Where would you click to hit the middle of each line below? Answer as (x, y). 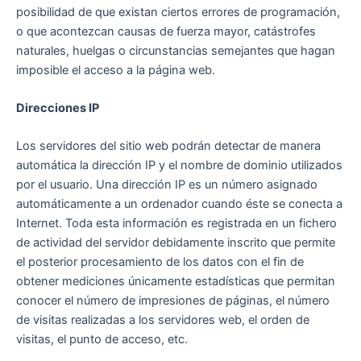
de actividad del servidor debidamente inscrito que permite (176, 243)
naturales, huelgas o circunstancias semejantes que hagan (176, 50)
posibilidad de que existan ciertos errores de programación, (178, 12)
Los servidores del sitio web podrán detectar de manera (168, 146)
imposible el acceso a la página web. (116, 70)
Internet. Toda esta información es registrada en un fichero (176, 224)
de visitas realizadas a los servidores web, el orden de (163, 320)
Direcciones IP (58, 108)
